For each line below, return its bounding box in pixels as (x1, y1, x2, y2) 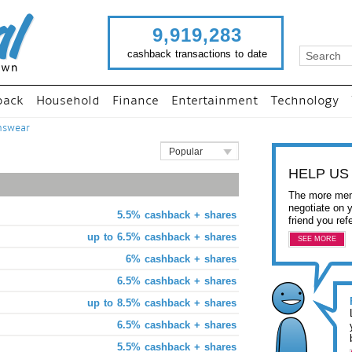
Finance (112, 95, 159, 108)
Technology (270, 95, 339, 108)
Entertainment (171, 95, 258, 108)
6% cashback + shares (126, 253, 236, 265)
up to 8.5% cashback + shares (87, 297, 236, 309)
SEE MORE (298, 235, 336, 243)
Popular (169, 146, 203, 157)
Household (36, 95, 100, 108)
